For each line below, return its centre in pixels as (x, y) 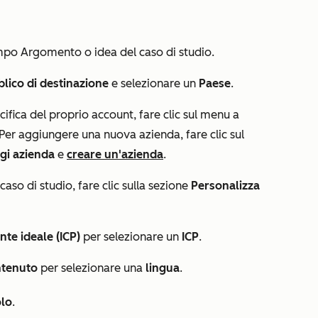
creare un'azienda (115, 154)
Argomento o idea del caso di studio (116, 52)
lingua (163, 268)
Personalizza (225, 186)
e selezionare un (155, 83)
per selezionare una (92, 268)
